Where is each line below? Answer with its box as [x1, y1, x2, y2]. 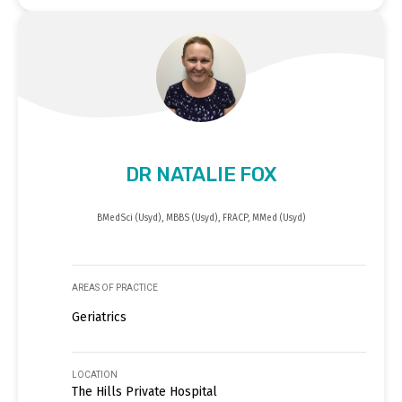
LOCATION [72, 369, 118, 380]
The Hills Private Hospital [72, 383, 217, 399]
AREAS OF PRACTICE [72, 282, 158, 293]
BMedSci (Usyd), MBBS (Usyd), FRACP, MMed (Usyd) [96, 212, 306, 223]
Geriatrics [72, 309, 127, 325]
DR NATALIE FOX [125, 162, 277, 187]
